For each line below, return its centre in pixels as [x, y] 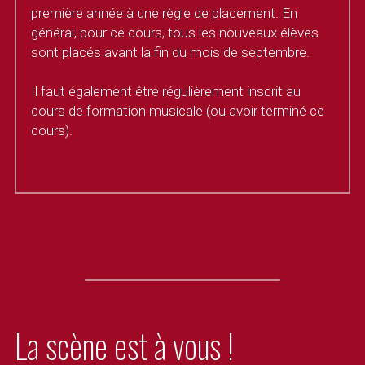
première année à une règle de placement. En [165, 13]
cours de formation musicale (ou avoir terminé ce [178, 111]
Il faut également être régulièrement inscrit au [166, 91]
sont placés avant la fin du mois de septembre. [171, 52]
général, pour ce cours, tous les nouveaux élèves [175, 33]
